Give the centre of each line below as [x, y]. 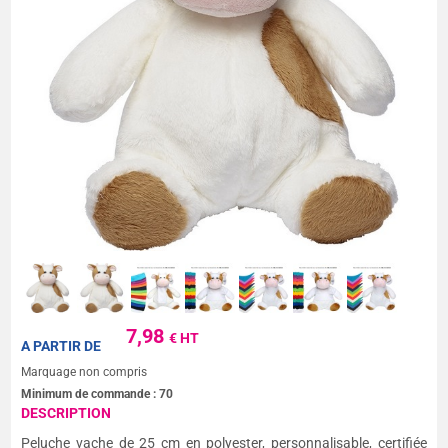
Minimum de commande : [90, 393]
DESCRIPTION [66, 412]
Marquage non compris [84, 371]
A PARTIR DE [61, 345]
